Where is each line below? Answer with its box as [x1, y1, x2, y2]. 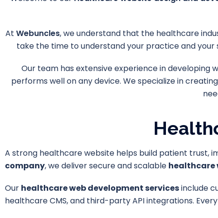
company [5, 160, 45, 171]
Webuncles [16, 27, 60, 39]
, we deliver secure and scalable [45, 160, 168, 171]
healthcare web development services [21, 182, 179, 194]
